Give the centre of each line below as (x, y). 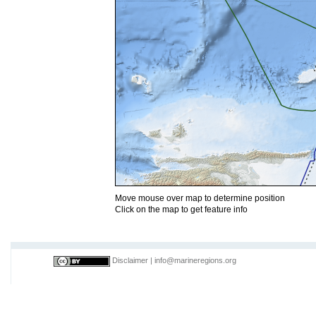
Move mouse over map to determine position (200, 198)
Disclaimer (130, 261)
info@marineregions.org (195, 261)
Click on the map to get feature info (181, 209)
